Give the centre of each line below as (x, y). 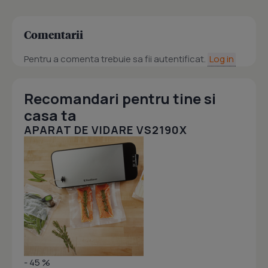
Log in (222, 59)
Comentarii (54, 34)
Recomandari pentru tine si (120, 98)
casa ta (50, 115)
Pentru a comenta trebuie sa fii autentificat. (116, 59)
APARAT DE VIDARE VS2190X (106, 130)
